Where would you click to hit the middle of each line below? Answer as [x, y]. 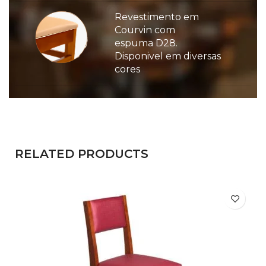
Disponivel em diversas [168, 56]
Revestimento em [157, 17]
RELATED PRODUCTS [82, 154]
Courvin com [145, 30]
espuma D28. [146, 43]
